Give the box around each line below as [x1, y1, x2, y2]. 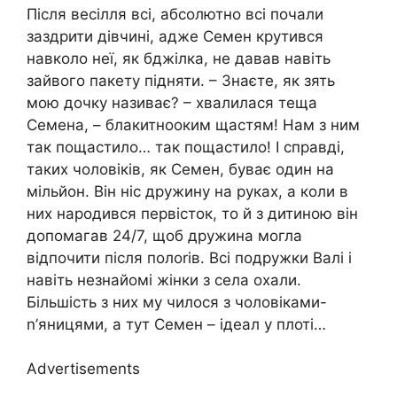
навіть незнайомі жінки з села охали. [27, 270, 301, 289]
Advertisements [27, 360, 140, 378]
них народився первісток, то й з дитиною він [27, 204, 358, 222]
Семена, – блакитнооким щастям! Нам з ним [27, 115, 360, 134]
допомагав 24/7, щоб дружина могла [27, 226, 302, 245]
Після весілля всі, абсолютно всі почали [27, 4, 323, 23]
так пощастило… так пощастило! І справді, [27, 137, 345, 156]
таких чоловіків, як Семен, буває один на [27, 160, 334, 178]
